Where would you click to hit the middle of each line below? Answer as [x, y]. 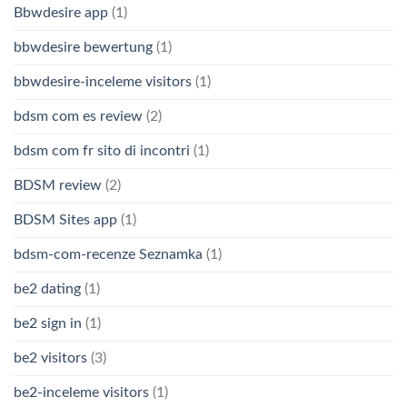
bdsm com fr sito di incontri [102, 150]
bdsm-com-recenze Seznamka [108, 254]
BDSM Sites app [65, 219]
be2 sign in [48, 323]
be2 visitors [50, 357]
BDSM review [58, 185]
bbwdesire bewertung [83, 47]
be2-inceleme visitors [81, 392]
